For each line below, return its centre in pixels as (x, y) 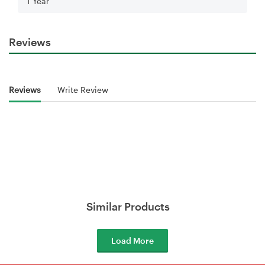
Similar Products (128, 206)
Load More (132, 240)
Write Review (83, 90)
